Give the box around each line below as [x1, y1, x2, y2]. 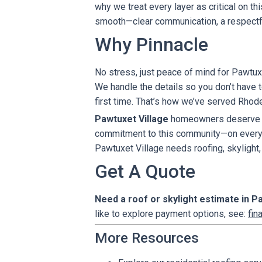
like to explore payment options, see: [95, 208, 248, 219]
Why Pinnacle [95, 33, 208, 56]
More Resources [95, 230, 199, 246]
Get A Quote [95, 160, 195, 182]
